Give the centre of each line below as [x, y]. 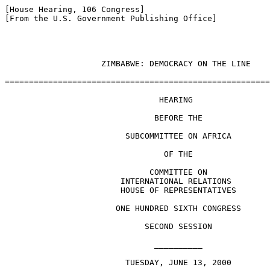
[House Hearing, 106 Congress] [75, 9]
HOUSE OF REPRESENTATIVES [121, 190]
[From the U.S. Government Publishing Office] [111, 18]
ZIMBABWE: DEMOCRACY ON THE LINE [128, 64]
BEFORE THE [104, 118]
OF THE [99, 154]
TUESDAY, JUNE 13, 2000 [118, 262]
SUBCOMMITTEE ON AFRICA [118, 136]
